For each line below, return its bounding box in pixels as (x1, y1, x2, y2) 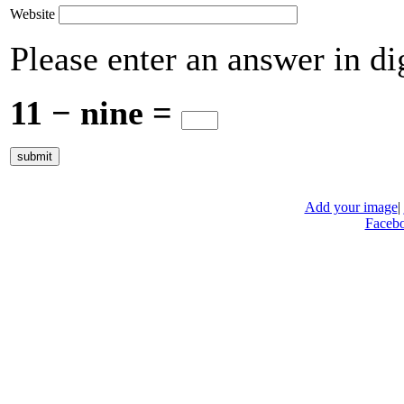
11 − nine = (10, 94, 181, 133)
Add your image (304, 198, 398, 215)
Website (10, 6, 55, 23)
